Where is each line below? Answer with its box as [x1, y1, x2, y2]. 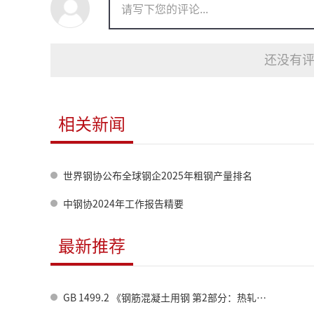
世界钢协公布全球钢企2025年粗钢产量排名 [63, 171, 252, 181]
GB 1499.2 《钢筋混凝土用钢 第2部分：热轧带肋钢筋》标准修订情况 [63, 293, 257, 303]
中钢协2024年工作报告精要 [63, 199, 184, 209]
